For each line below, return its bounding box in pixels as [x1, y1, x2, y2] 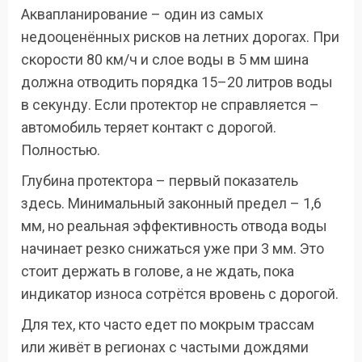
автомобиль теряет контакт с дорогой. [21, 119, 276, 137]
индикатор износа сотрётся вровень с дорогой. [21, 285, 339, 303]
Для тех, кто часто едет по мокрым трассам [21, 316, 314, 334]
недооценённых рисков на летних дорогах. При [21, 28, 339, 46]
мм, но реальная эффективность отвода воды [21, 217, 327, 235]
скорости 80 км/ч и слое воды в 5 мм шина [21, 51, 309, 69]
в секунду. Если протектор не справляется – [21, 96, 319, 114]
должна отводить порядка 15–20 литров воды [21, 74, 333, 91]
